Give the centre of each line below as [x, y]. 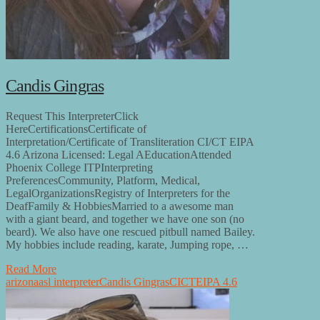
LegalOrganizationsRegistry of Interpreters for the [118, 193]
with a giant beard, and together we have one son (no [125, 219]
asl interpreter [69, 281]
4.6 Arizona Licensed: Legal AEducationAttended [119, 154]
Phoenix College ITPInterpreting [79, 167]
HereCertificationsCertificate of [76, 129]
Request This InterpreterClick [72, 116]
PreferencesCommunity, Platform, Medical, [103, 180]
